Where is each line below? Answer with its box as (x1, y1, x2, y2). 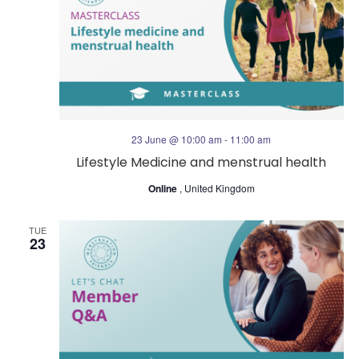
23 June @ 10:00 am (131, 131, 222, 146)
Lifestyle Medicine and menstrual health (76, 152, 326, 171)
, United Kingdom (179, 180, 255, 195)
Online (147, 180, 179, 196)
